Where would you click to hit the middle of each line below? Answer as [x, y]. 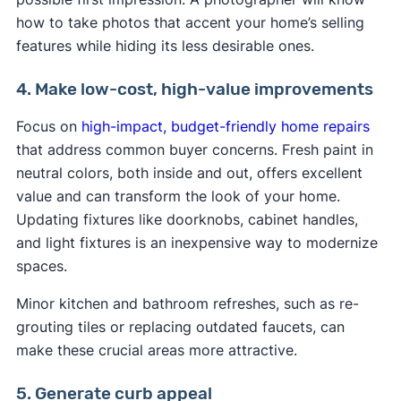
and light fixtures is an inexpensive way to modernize [196, 242]
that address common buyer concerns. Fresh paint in [194, 149]
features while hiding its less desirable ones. [165, 45]
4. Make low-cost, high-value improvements [194, 89]
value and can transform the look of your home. [178, 196]
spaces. [43, 265]
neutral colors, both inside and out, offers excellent [189, 172]
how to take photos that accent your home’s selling [190, 22]
